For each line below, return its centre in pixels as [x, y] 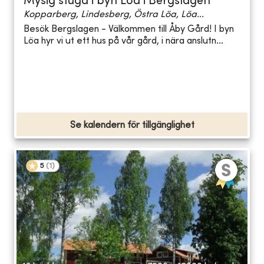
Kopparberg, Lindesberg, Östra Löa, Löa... [114, 14]
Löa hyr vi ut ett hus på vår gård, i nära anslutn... [123, 42]
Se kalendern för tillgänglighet [132, 125]
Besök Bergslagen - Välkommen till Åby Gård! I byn [129, 30]
